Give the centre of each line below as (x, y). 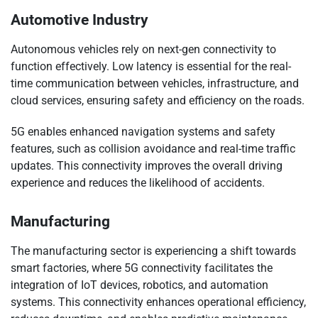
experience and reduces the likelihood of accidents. (138, 183)
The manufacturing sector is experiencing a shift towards (153, 251)
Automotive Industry (79, 20)
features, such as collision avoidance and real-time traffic (153, 149)
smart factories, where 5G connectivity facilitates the (142, 268)
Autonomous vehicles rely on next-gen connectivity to (143, 50)
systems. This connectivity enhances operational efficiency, (158, 302)
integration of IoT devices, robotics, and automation (139, 285)
